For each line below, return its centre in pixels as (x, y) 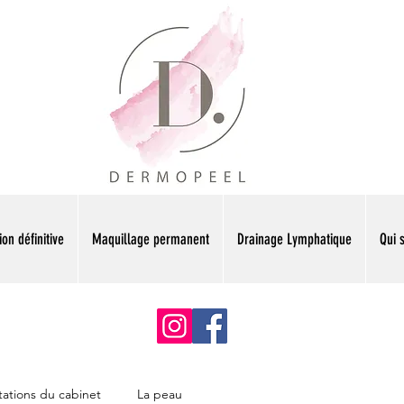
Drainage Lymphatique (294, 239)
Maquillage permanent (151, 239)
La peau (160, 394)
